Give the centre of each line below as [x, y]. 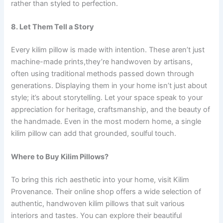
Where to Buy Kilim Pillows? [60, 157]
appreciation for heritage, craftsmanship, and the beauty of [111, 109]
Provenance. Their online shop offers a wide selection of [106, 192]
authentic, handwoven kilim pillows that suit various [98, 204]
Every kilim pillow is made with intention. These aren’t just [108, 50]
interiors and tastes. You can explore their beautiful [97, 216]
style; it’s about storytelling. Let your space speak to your [107, 97]
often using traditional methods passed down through [103, 73]
